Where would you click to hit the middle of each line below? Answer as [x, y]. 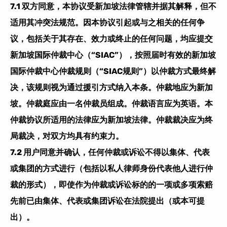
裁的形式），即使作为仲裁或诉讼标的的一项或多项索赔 [111, 184]
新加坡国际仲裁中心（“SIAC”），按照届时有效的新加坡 [113, 55]
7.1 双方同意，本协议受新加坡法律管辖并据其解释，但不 [113, 6]
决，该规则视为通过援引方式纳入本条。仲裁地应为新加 [111, 87]
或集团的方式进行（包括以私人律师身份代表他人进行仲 [111, 168]
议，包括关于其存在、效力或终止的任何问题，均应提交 [111, 39]
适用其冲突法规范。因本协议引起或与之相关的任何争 [107, 22]
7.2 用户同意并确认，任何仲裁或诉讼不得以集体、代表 [110, 152]
